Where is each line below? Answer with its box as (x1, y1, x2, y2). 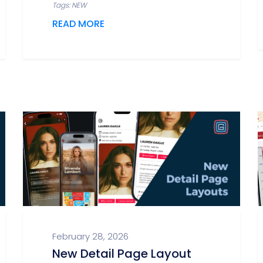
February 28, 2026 (52, 230, 129, 242)
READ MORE (52, 17, 104, 31)
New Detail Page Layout (52, 245, 191, 262)
